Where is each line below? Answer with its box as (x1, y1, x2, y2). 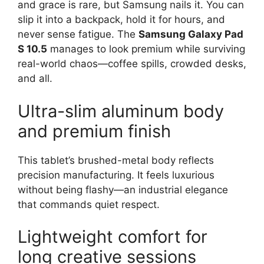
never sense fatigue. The (18, 28, 138, 41)
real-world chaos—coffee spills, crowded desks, (18, 58, 246, 70)
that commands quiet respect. (18, 198, 160, 210)
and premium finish (18, 120, 171, 141)
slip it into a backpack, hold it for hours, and (18, 14, 225, 26)
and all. (18, 72, 52, 85)
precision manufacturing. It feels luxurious (18, 169, 214, 181)
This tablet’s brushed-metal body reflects (18, 154, 214, 166)
